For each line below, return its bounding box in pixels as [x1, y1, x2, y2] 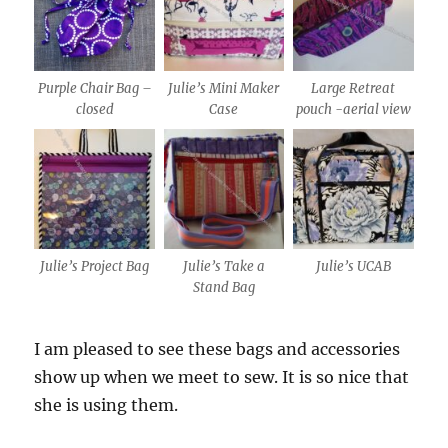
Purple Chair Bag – [37, 79, 152, 97]
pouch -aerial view [295, 100, 411, 118]
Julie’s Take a [182, 258, 265, 276]
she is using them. [34, 395, 179, 416]
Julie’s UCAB [315, 258, 391, 276]
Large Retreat [311, 79, 396, 97]
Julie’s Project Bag [40, 258, 150, 276]
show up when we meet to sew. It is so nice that [34, 367, 410, 388]
